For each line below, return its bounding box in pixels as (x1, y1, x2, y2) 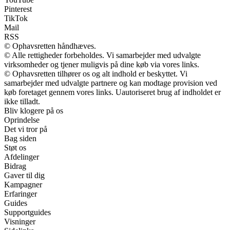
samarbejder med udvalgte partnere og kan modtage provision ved (4, 78, 217, 87)
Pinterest (4, 4, 32, 13)
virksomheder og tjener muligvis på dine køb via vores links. (4, 60, 199, 69)
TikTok (4, 13, 28, 23)
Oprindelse (4, 115, 40, 124)
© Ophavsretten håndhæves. (4, 41, 96, 50)
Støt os (4, 143, 26, 152)
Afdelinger (4, 152, 39, 161)
